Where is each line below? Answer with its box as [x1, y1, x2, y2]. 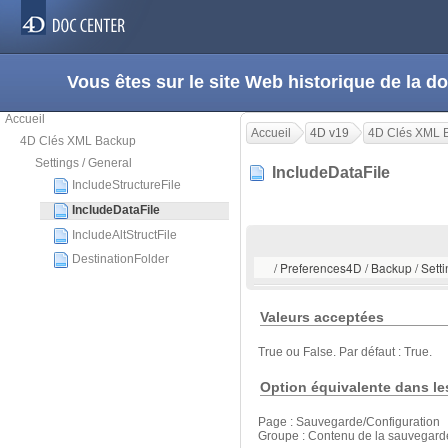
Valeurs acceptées [260, 309, 385, 326]
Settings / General [35, 156, 132, 170]
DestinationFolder [72, 252, 169, 266]
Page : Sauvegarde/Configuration [258, 414, 440, 429]
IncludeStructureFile [72, 178, 181, 192]
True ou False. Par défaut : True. [258, 345, 432, 360]
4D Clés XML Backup [20, 134, 136, 148]
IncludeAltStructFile [72, 228, 177, 242]
